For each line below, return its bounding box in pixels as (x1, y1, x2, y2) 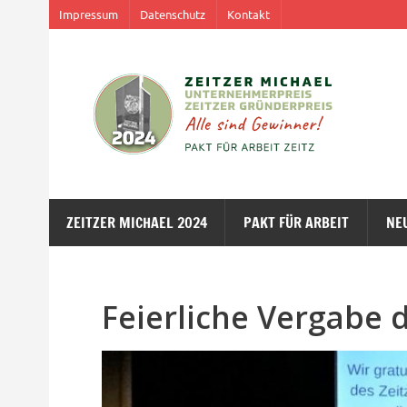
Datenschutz (140, 6, 206, 23)
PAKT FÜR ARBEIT (243, 213, 350, 233)
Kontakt (227, 6, 271, 23)
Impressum (59, 6, 119, 23)
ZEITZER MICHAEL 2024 (65, 213, 207, 233)
